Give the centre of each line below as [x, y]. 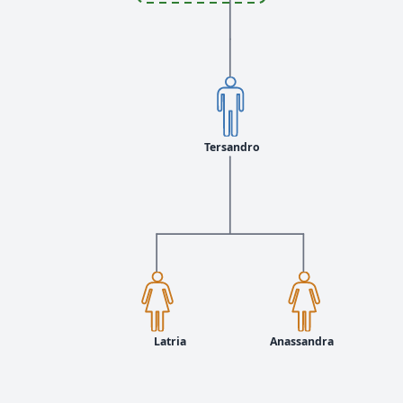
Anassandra [301, 342]
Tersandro [232, 147]
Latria [170, 342]
